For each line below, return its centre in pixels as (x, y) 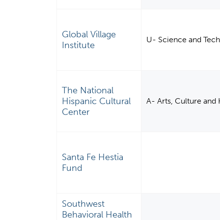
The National (88, 91)
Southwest (83, 204)
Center (76, 112)
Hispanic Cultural (96, 101)
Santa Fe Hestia (93, 157)
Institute (79, 45)
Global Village (89, 35)
